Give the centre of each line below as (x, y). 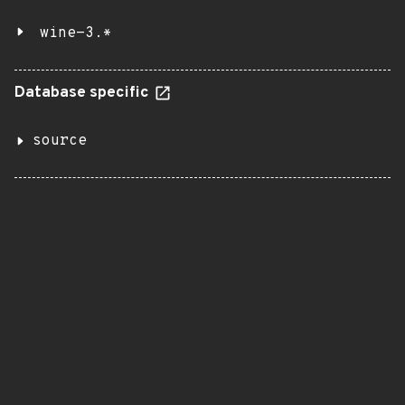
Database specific (84, 93)
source (60, 141)
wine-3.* (76, 33)
